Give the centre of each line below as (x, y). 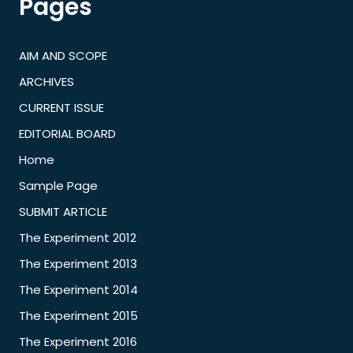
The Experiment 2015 (78, 315)
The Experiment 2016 (78, 341)
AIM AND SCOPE (63, 55)
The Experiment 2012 (78, 237)
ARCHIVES (46, 81)
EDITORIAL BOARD (67, 133)
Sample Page (58, 185)
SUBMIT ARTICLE (63, 211)
